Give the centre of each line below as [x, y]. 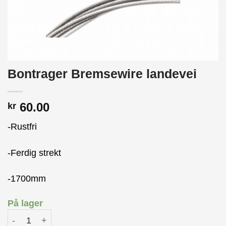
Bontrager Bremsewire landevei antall [79, 215]
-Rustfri [22, 127]
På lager [25, 203]
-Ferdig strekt [34, 153]
